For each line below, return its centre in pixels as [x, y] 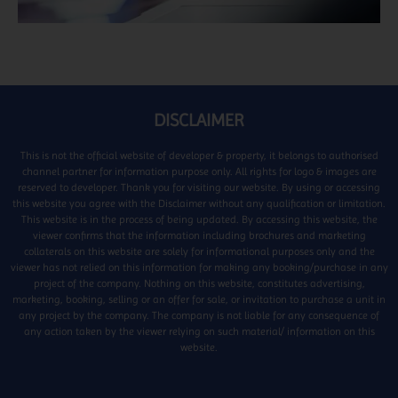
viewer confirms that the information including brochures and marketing [199, 236]
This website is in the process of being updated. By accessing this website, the [199, 220]
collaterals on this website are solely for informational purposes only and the [199, 252]
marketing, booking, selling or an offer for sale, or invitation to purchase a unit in [199, 300]
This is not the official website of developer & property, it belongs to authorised [199, 156]
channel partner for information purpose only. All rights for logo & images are [199, 172]
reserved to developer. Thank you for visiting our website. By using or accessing [199, 188]
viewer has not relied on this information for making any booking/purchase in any [199, 268]
